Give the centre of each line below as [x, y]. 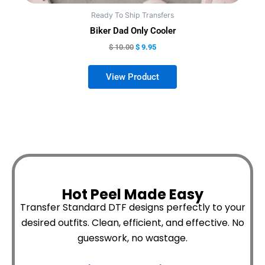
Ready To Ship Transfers [132, 15]
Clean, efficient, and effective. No [168, 222]
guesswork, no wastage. [132, 238]
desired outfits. [56, 222]
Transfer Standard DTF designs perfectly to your [132, 207]
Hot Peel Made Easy [132, 194]
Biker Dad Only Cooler [132, 30]
